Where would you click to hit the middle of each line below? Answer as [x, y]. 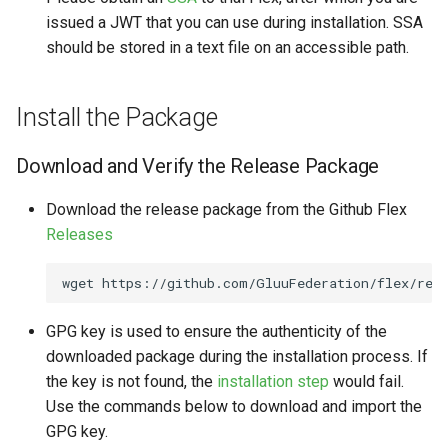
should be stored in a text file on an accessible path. [227, 47]
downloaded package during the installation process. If [237, 356]
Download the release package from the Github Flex [226, 209]
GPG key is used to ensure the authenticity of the [216, 331]
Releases [79, 234]
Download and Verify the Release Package [198, 166]
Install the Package [117, 117]
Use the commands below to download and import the [234, 406]
